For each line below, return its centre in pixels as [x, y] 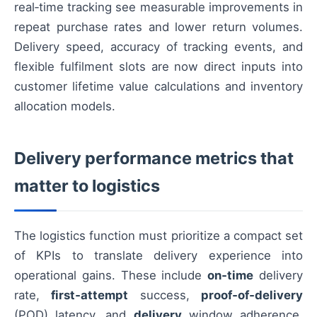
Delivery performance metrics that [154, 158]
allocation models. [65, 106]
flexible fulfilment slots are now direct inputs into [158, 67]
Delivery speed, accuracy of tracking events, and [158, 47]
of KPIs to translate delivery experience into [158, 255]
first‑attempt [90, 295]
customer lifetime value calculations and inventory [158, 86]
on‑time [231, 275]
